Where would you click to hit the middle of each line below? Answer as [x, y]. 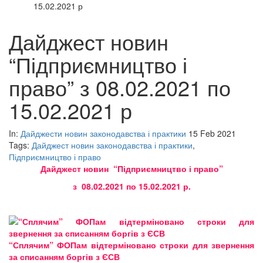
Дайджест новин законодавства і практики [112, 145]
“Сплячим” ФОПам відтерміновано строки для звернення [131, 245]
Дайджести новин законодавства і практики [103, 134]
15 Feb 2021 [212, 134]
